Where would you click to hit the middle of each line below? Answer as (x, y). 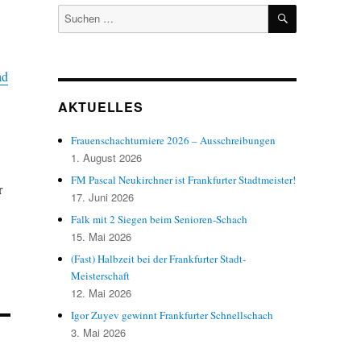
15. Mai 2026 (102, 237)
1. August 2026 (107, 158)
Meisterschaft (101, 276)
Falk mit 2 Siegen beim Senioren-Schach (160, 219)
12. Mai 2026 (102, 293)
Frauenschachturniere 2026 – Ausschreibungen (174, 140)
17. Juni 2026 (103, 197)
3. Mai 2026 (99, 332)
